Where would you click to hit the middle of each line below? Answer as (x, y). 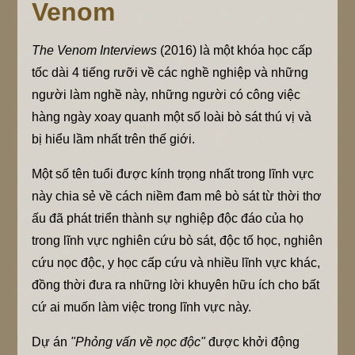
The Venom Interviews (95, 50)
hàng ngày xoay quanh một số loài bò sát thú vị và (172, 116)
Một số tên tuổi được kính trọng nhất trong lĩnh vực (173, 174)
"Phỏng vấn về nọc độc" (138, 342)
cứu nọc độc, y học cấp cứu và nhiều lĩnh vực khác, (176, 262)
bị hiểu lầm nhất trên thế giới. (114, 139)
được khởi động (253, 342)
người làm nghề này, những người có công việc (166, 94)
